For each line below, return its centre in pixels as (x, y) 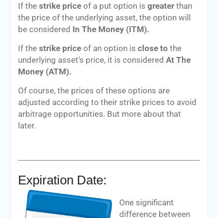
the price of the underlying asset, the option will (104, 18)
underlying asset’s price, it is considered (91, 60)
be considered (45, 29)
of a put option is (114, 6)
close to (153, 48)
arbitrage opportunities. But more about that (99, 114)
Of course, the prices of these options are (94, 91)
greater (161, 6)
